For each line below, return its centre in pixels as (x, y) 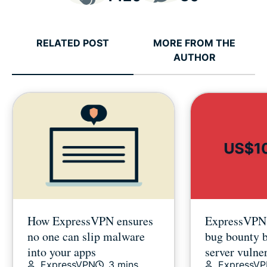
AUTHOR (194, 57)
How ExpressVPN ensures (90, 221)
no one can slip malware (86, 237)
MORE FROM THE (194, 43)
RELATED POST (73, 43)
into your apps (62, 252)
